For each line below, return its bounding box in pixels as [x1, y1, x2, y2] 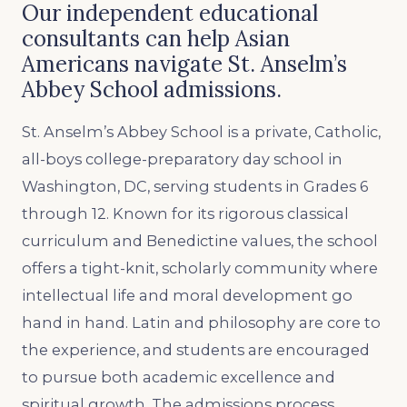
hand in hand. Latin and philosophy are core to [22, 313, 381, 332]
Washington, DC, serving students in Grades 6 [22, 176, 369, 195]
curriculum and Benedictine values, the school [22, 231, 378, 250]
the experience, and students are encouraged [22, 340, 370, 359]
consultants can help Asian [22, 25, 290, 54]
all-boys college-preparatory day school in [22, 149, 342, 168]
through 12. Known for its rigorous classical [22, 203, 349, 223]
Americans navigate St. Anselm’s [22, 50, 347, 79]
